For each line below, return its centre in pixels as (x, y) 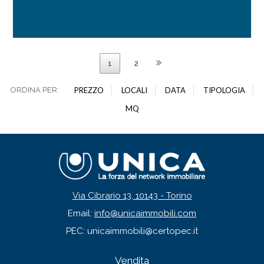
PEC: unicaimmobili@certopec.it (132, 231)
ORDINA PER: (35, 90)
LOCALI (134, 90)
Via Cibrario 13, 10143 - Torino (132, 196)
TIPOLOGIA (224, 90)
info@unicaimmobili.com (145, 214)
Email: (81, 214)
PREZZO (89, 90)
